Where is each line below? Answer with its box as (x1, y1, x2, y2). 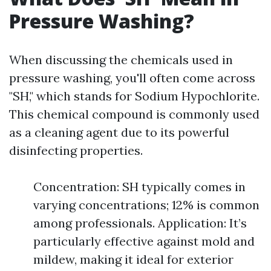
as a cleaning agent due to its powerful (9, 125, 229, 140)
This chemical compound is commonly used (9, 106, 260, 122)
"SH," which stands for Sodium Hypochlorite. (9, 88, 260, 103)
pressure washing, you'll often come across (9, 70, 255, 85)
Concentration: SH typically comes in (33, 179, 246, 194)
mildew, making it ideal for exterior (33, 252, 233, 267)
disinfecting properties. (9, 143, 143, 158)
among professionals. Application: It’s (33, 215, 247, 230)
